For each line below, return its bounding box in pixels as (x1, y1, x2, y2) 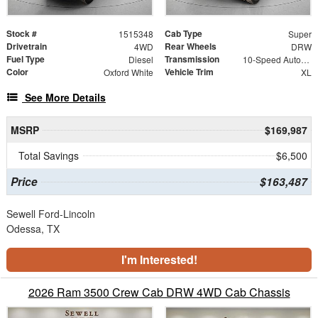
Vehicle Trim (165, 65, 214, 79)
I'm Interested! (121, 251, 197, 268)
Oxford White (103, 66, 153, 79)
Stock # (6, 27, 37, 40)
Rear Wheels (165, 40, 216, 53)
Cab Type (165, 27, 202, 40)
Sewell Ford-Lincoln (6, 207, 95, 221)
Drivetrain (6, 40, 47, 53)
